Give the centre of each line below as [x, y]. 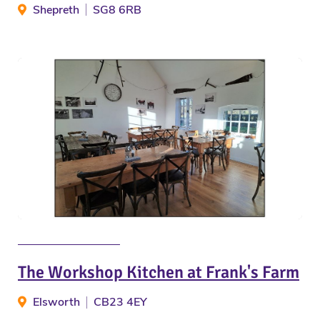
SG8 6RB [117, 10]
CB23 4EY [120, 302]
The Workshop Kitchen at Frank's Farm [159, 272]
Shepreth [56, 10]
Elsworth [56, 302]
